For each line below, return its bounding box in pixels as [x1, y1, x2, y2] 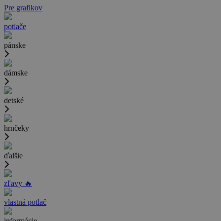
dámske [4, 69, 28, 77]
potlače [4, 22, 26, 31]
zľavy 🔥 [4, 179, 32, 188]
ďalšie [4, 151, 23, 160]
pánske [4, 41, 26, 50]
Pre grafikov [4, 3, 42, 12]
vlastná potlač [4, 198, 46, 207]
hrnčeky [4, 124, 29, 133]
